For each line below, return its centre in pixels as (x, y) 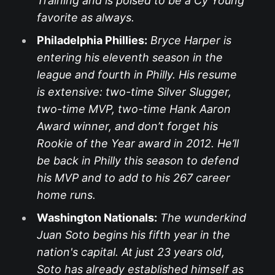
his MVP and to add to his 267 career (133, 178)
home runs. (66, 195)
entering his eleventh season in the (130, 58)
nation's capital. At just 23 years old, (130, 252)
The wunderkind (203, 218)
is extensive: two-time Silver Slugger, (134, 92)
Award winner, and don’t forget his (127, 126)
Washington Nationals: (97, 218)
